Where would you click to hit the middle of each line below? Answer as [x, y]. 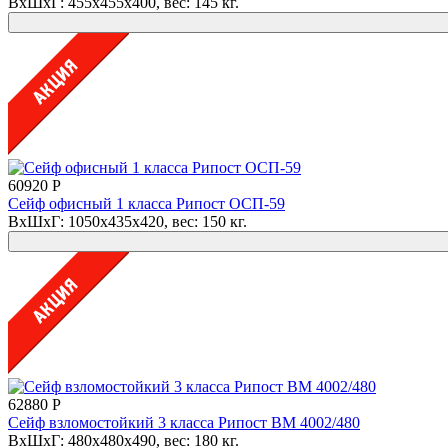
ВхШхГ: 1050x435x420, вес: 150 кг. [127, 221]
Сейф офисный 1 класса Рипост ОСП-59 [146, 203]
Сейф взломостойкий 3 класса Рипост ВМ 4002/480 [184, 422]
